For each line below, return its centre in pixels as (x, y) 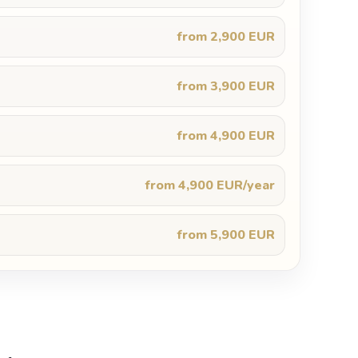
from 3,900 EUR (226, 86)
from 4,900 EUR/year (210, 185)
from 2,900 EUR (226, 37)
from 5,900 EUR (226, 235)
